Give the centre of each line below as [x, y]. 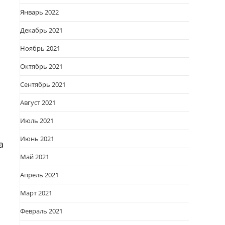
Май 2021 [35, 157]
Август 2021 [38, 102]
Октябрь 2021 [41, 66]
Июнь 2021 [37, 139]
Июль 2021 [37, 121]
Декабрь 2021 [41, 30]
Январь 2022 [39, 12]
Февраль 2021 [41, 211]
